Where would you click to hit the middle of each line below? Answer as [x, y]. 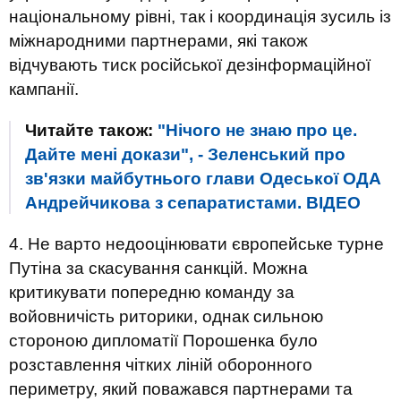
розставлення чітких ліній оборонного [161, 365]
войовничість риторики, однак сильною [166, 316]
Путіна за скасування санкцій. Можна [158, 268]
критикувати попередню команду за [152, 292]
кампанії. [44, 89]
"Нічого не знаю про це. [257, 130]
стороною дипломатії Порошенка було [163, 341]
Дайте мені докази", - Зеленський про [185, 154]
